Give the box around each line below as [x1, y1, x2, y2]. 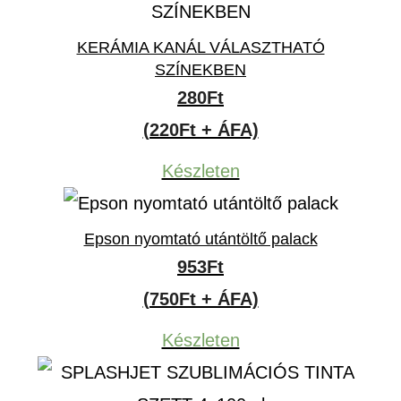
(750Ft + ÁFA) [142, 289, 259, 309]
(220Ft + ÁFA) [142, 120, 259, 140]
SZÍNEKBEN [155, 61, 246, 79]
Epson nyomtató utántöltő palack [83, 230, 318, 248]
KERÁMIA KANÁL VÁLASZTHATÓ [76, 38, 325, 56]
